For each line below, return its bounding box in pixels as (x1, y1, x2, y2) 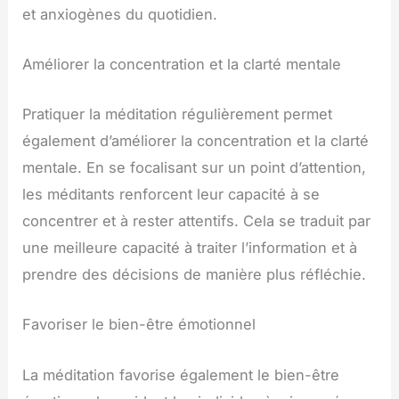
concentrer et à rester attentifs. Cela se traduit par (22, 212, 371, 231)
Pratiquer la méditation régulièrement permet (22, 105, 333, 124)
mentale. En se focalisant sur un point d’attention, (22, 159, 367, 177)
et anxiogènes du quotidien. (22, 4, 218, 23)
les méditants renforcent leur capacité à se (22, 185, 321, 204)
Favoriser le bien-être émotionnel (22, 315, 256, 334)
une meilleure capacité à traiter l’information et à (22, 239, 358, 257)
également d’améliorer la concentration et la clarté (22, 132, 370, 151)
